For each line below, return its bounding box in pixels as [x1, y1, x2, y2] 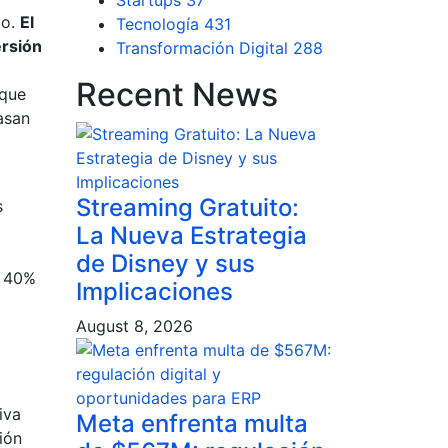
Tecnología [116, 14, 204, 34]
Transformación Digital [116, 38, 293, 58]
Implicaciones [76, 277, 233, 306]
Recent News [76, 75, 278, 114]
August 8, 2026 [76, 316, 193, 336]
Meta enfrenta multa [76, 409, 308, 438]
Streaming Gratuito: [76, 193, 299, 222]
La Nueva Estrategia [76, 221, 307, 250]
